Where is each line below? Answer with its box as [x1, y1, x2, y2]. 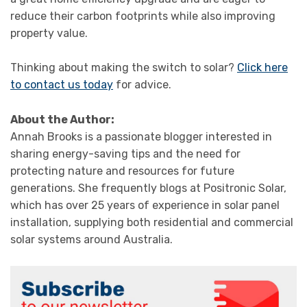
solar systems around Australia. [10, 233, 173, 247]
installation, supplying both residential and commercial [10, 216, 293, 230]
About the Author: [10, 113, 114, 127]
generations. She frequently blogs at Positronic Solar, [10, 182, 286, 195]
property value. [10, 26, 88, 40]
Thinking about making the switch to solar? [10, 61, 237, 75]
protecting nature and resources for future [10, 164, 234, 178]
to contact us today [10, 78, 113, 92]
